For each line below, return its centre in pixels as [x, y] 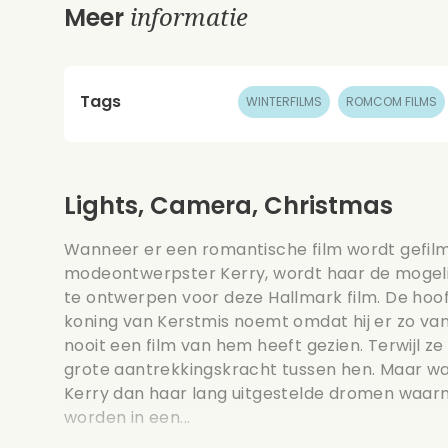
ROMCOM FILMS [392, 101]
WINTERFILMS [284, 101]
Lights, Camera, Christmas [228, 205]
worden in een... [127, 417]
